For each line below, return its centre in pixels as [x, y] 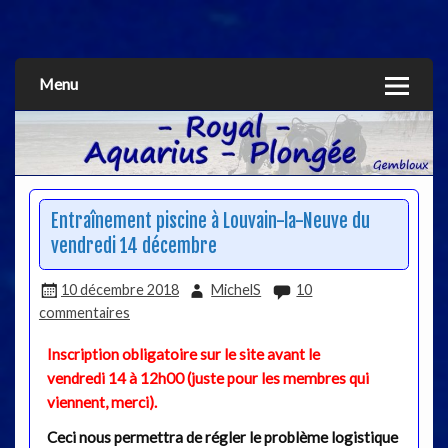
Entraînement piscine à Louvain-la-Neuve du [210, 222]
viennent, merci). [101, 401]
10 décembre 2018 [119, 289]
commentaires [84, 312]
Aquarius [74, 45]
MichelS [236, 289]
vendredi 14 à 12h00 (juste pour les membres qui [207, 377]
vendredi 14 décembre [133, 247]
